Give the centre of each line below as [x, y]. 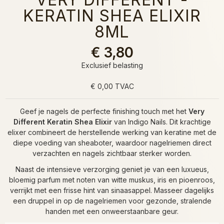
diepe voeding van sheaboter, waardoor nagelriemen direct [112, 142]
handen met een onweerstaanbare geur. [112, 211]
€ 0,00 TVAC [112, 86]
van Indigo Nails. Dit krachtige [161, 121]
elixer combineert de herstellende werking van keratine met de [112, 132]
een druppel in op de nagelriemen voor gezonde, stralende [112, 200]
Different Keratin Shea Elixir [62, 121]
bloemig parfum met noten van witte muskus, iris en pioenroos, [112, 179]
